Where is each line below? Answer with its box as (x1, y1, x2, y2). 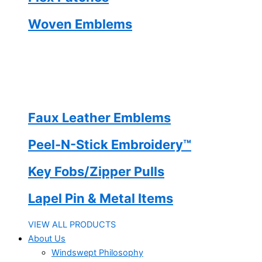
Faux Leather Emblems (28, 109, 171, 125)
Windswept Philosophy (51, 247, 143, 258)
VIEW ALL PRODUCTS (28, 219, 116, 230)
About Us (28, 233, 65, 244)
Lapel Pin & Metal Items (28, 191, 173, 206)
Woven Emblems (28, 16, 132, 32)
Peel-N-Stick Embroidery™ (28, 137, 191, 153)
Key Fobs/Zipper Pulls (28, 164, 164, 180)
